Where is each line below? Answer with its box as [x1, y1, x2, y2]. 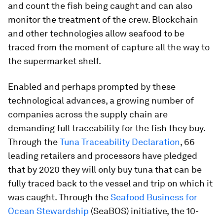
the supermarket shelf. [8, 56, 101, 66]
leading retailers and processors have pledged [8, 150, 197, 161]
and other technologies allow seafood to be [8, 28, 184, 38]
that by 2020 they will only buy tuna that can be [8, 164, 202, 175]
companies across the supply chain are [8, 109, 168, 119]
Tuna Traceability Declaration [60, 137, 180, 147]
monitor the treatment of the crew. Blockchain [8, 14, 198, 25]
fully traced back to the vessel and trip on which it [8, 178, 213, 188]
